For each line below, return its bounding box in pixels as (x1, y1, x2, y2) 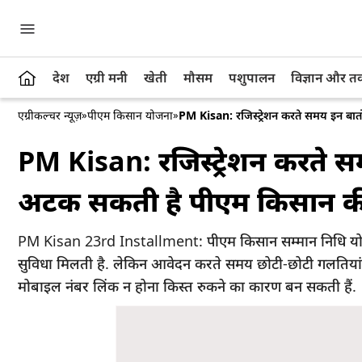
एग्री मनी (86, 69, 128, 86)
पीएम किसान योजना (87, 107, 173, 123)
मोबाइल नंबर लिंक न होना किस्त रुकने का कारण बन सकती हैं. (18, 276, 356, 296)
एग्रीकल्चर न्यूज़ (18, 107, 82, 123)
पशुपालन (229, 69, 275, 86)
